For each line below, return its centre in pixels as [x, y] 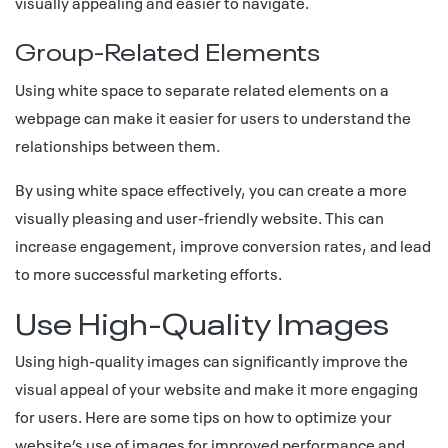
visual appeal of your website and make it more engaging [216, 388]
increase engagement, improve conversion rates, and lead [223, 245]
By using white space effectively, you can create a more [211, 189]
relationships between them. [117, 145]
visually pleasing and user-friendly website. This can [199, 217]
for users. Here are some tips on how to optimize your [203, 416]
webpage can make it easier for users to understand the [213, 117]
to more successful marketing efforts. [148, 273]
